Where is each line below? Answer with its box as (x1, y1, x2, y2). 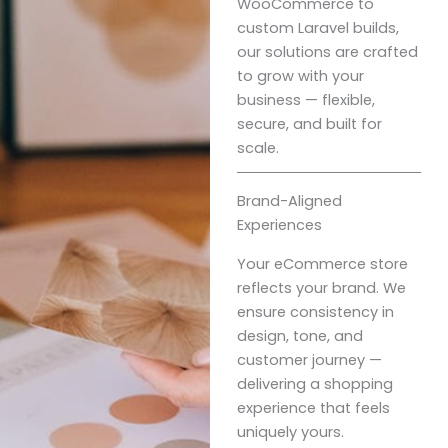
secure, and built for (236, 113, 382, 134)
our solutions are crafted (236, 41, 418, 62)
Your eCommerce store (236, 253, 408, 274)
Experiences (236, 214, 322, 235)
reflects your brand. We (236, 277, 406, 298)
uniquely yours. (236, 421, 344, 442)
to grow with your (236, 65, 364, 86)
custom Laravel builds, (236, 17, 399, 38)
